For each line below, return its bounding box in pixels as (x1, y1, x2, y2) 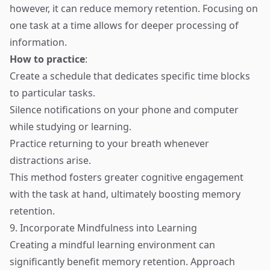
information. (10, 36, 67, 49)
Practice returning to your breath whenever (10, 137, 209, 150)
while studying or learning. (10, 120, 131, 133)
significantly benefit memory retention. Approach (10, 255, 235, 268)
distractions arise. (10, 154, 91, 167)
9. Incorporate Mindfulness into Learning (10, 221, 197, 234)
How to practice (10, 52, 85, 66)
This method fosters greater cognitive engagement (10, 171, 243, 184)
